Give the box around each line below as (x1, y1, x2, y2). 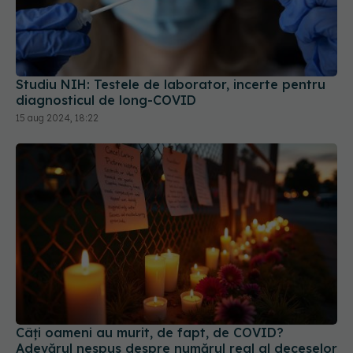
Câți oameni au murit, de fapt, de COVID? (16, 324, 284, 340)
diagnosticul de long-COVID (16, 92, 196, 109)
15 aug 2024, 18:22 (16, 112, 98, 124)
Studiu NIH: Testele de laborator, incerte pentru (16, 76, 325, 93)
